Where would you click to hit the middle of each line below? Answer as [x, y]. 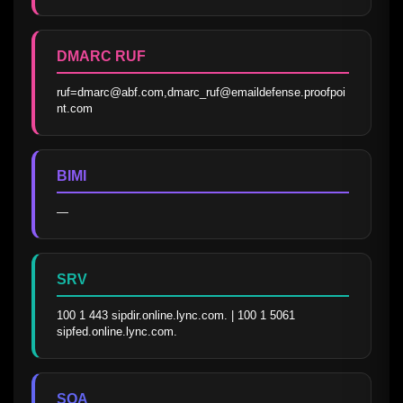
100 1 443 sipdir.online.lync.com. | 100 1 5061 [176, 315]
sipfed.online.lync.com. [117, 331]
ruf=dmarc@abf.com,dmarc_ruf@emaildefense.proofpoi [201, 92]
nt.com [75, 108]
